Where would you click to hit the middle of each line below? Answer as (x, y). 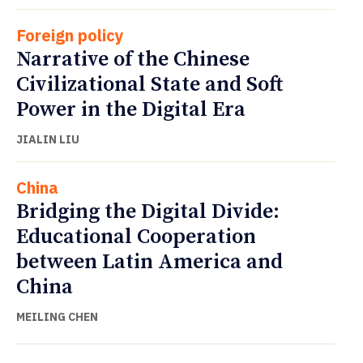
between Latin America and (149, 263)
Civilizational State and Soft (149, 85)
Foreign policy (70, 36)
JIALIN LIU (48, 140)
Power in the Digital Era (131, 110)
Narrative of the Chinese (133, 60)
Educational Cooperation (136, 237)
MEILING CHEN (57, 317)
